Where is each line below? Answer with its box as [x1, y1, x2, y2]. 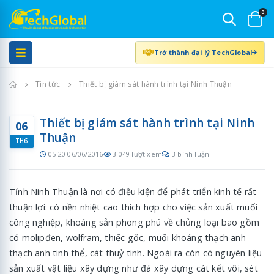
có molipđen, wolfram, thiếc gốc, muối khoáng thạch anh [9, 231, 246, 243]
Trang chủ [16, 78, 52, 89]
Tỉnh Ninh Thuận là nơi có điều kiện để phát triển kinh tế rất [9, 185, 257, 198]
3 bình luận [171, 149, 210, 159]
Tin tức [35, 79, 61, 90]
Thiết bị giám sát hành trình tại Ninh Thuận [76, 79, 232, 90]
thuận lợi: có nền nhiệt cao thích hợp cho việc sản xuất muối [9, 201, 258, 213]
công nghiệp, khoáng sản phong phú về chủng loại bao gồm [9, 216, 260, 228]
